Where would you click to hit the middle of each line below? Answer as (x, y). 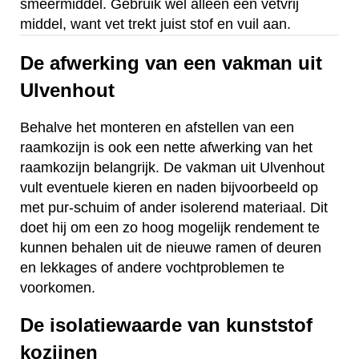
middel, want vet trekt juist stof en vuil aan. (155, 24)
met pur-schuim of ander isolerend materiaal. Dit (174, 207)
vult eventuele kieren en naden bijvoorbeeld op (169, 187)
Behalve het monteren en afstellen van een (157, 127)
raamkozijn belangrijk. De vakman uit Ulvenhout (172, 167)
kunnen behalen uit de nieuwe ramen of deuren (171, 247)
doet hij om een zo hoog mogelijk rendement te (170, 227)
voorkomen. (58, 287)
